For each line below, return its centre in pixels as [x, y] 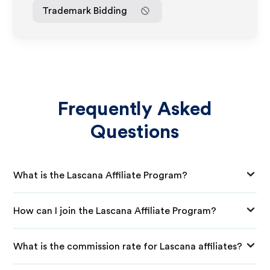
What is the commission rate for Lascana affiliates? [128, 246]
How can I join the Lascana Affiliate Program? [115, 211]
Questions [135, 132]
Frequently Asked [135, 109]
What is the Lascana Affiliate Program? [101, 175]
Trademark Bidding [85, 11]
